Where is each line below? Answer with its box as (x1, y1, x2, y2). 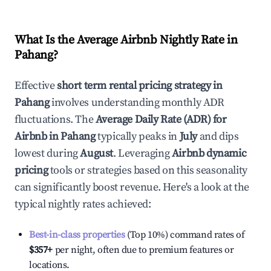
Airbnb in (15, 129, 60, 143)
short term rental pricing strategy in (57, 79, 223, 93)
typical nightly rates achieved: (15, 197, 151, 211)
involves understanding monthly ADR (49, 96, 224, 109)
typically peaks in (95, 129, 178, 143)
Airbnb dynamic (171, 146, 247, 160)
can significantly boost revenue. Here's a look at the (15, 180, 249, 194)
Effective (15, 79, 57, 93)
